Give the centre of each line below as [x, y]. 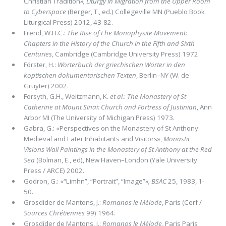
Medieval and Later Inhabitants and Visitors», [93, 138]
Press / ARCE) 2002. [54, 170]
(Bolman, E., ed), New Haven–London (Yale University [116, 160]
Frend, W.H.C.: [45, 33]
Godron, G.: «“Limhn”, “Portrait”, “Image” [84, 181]
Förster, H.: [40, 64]
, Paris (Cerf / [182, 202]
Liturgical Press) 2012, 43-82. [68, 22]
